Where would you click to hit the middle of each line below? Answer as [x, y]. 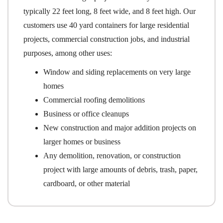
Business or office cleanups [86, 113]
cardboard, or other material [87, 183]
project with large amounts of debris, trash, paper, [120, 169]
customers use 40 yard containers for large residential [106, 25]
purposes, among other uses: [68, 53]
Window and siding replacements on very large [117, 72]
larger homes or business [82, 141]
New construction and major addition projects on [120, 127]
